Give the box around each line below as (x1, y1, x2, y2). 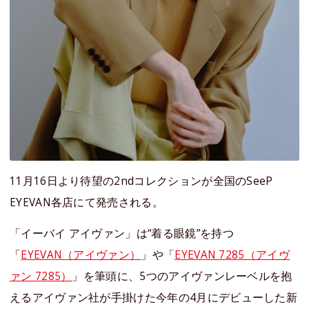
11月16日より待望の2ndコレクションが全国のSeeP (10, 173, 273, 189)
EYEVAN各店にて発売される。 (10, 195, 163, 210)
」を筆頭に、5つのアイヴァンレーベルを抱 (72, 268, 292, 284)
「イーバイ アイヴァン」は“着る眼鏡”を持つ (10, 226, 234, 241)
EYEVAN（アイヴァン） (21, 247, 141, 263)
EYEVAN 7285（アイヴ (175, 247, 290, 263)
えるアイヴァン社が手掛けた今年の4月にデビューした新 (10, 290, 298, 306)
